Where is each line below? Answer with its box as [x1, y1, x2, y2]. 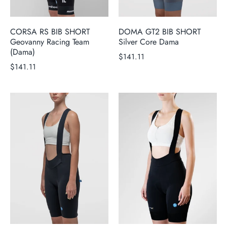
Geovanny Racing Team [10, 36, 89, 48]
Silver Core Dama [119, 36, 179, 48]
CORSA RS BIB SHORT [10, 26, 90, 38]
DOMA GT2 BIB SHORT [119, 26, 201, 38]
